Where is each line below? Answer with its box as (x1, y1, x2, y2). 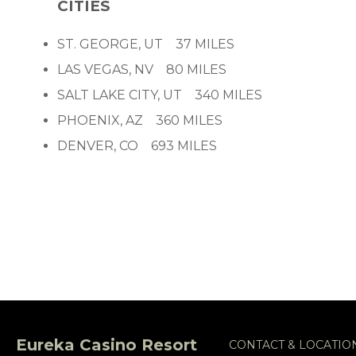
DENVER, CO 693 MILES (57, 138, 217, 154)
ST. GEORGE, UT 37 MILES (57, 37, 234, 52)
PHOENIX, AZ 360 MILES (57, 113, 222, 129)
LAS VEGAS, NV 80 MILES (57, 62, 226, 78)
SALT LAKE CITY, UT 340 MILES (57, 87, 262, 103)
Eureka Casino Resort (16, 335, 197, 354)
